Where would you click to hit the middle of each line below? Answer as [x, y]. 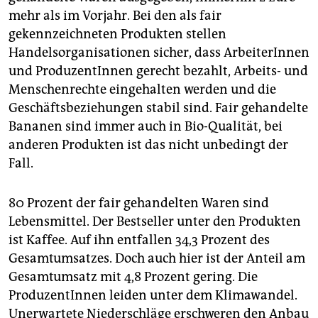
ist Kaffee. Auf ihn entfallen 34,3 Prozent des [139, 240]
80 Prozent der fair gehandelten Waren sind [139, 203]
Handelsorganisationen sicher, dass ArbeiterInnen [159, 53]
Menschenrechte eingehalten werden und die [142, 90]
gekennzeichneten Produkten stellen [117, 34]
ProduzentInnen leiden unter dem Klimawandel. [153, 296]
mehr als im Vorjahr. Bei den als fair [115, 16]
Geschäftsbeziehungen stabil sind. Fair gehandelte [158, 108]
